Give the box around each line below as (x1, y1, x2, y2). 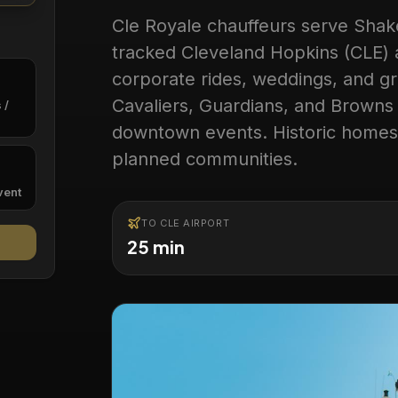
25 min (127, 235, 186, 258)
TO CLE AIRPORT (141, 217, 230, 229)
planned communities (112, 148, 293, 170)
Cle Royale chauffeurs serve (112, 15, 354, 36)
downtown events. (112, 122, 274, 143)
